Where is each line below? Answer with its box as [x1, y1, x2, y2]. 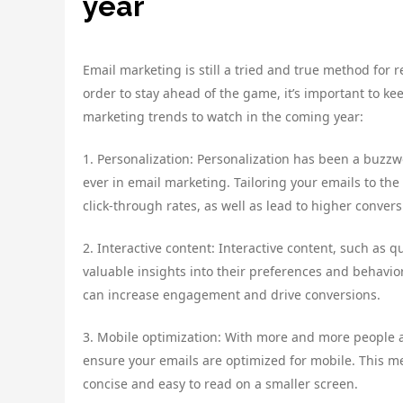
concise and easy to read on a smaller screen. [83, 374, 358, 392]
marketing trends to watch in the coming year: [83, 107, 363, 125]
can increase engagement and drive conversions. [83, 285, 381, 303]
